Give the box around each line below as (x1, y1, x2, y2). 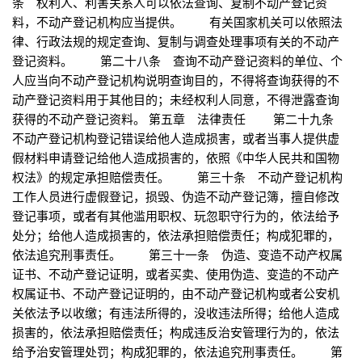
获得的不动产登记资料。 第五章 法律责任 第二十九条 (12, 110, 346, 128)
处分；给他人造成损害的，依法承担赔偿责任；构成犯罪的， (12, 226, 339, 244)
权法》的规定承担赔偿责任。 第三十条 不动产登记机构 (12, 168, 343, 186)
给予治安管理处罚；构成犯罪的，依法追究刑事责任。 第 (12, 343, 343, 360)
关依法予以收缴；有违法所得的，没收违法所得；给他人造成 (12, 304, 339, 322)
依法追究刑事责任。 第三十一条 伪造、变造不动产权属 (12, 246, 343, 263)
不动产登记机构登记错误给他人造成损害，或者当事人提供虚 (12, 129, 339, 147)
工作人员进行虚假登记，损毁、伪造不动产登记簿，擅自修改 (12, 187, 339, 205)
